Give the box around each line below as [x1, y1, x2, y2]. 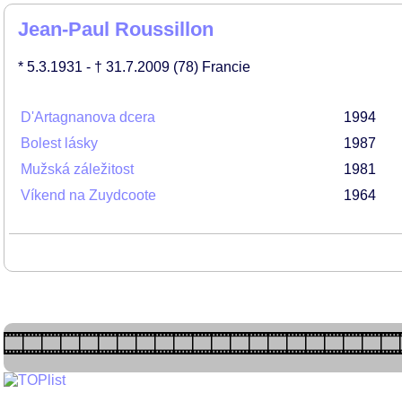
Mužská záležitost [21, 162, 134, 177]
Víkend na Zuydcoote [21, 188, 156, 203]
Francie [202, 59, 250, 74]
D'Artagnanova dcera [21, 109, 155, 125]
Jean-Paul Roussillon [18, 18, 214, 40]
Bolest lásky [21, 135, 98, 151]
